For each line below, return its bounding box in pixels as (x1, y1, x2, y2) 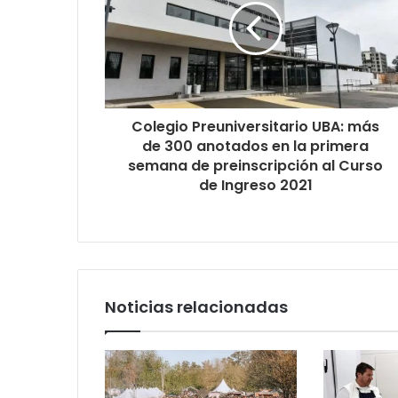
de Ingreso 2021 (198, 174, 313, 195)
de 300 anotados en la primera (142, 135, 369, 156)
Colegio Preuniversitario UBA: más (131, 115, 379, 137)
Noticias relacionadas (105, 295, 288, 318)
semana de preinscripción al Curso (128, 155, 383, 176)
